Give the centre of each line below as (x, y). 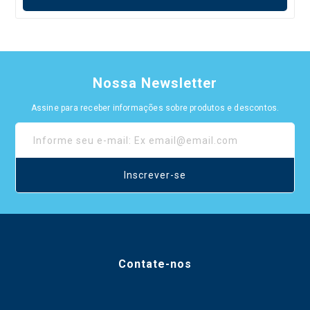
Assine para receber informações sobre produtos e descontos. (155, 108)
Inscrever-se (155, 175)
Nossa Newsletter (155, 83)
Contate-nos (155, 264)
